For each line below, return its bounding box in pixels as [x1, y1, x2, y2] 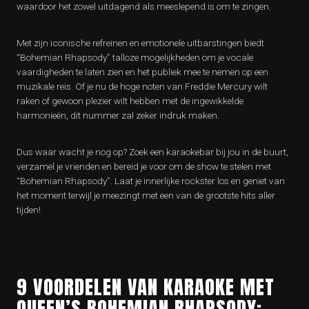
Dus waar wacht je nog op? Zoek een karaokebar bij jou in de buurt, [17, 146, 288, 157]
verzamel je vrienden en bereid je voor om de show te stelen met [17, 161, 271, 172]
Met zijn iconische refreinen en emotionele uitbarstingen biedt [17, 37, 264, 48]
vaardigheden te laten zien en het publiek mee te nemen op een [17, 66, 268, 77]
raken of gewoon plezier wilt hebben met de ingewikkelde [17, 95, 243, 106]
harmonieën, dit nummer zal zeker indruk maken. [17, 110, 219, 121]
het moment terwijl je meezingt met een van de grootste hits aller [17, 190, 275, 201]
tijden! [17, 204, 41, 215]
